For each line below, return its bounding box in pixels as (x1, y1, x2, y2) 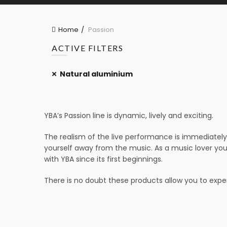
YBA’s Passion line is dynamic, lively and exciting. (44, 110, 213, 121)
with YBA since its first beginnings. (44, 154, 163, 164)
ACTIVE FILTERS (52, 43, 123, 53)
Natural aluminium (60, 69, 133, 79)
